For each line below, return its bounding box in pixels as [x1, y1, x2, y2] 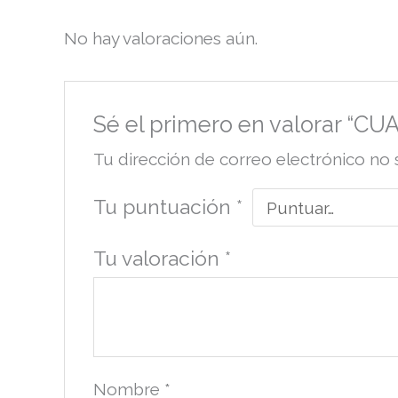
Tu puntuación [92, 195, 236, 219]
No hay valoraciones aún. [64, 28, 258, 48]
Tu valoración [92, 247, 225, 271]
